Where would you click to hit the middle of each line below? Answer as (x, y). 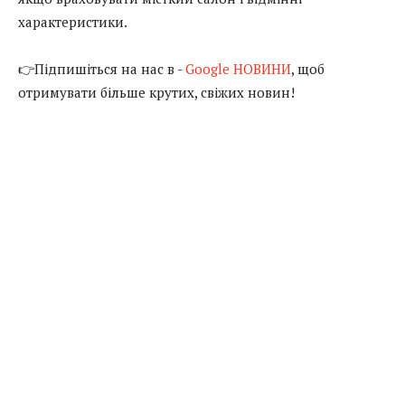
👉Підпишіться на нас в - (102, 68)
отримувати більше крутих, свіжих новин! (156, 92)
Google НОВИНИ (238, 68)
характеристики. (73, 21)
